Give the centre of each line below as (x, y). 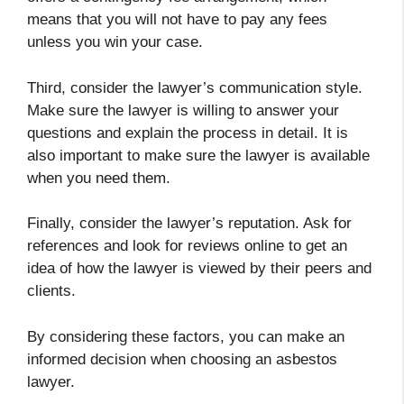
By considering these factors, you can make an (186, 336)
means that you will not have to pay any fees (177, 20)
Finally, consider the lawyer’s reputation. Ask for (189, 224)
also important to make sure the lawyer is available (198, 155)
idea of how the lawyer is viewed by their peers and (199, 269)
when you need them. (99, 178)
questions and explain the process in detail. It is (188, 133)
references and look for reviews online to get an (187, 246)
